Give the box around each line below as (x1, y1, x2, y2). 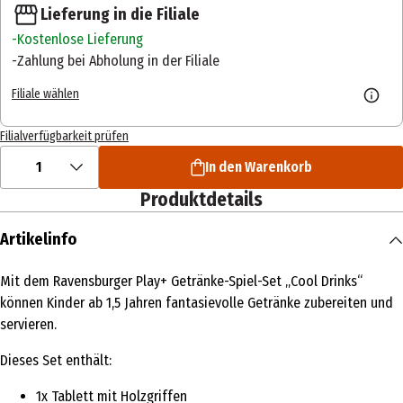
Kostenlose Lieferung (17, 31, 143, 49)
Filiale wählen (12, 85, 79, 102)
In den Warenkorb (204, 158, 312, 176)
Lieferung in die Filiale (40, 4, 200, 24)
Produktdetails (140, 188, 263, 212)
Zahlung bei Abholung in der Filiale (17, 52, 219, 70)
